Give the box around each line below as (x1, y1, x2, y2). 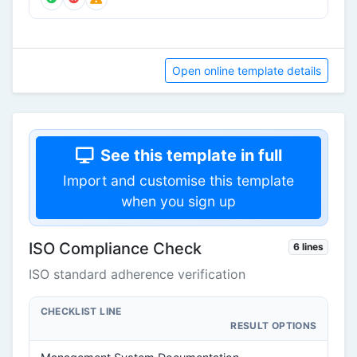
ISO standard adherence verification (29, 266, 245, 283)
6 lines (293, 241, 324, 253)
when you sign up (121, 193, 236, 210)
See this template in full (100, 146, 282, 166)
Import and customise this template (63, 172, 294, 190)
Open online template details (172, 64, 321, 78)
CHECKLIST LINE (40, 305, 122, 318)
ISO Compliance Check (29, 239, 202, 259)
